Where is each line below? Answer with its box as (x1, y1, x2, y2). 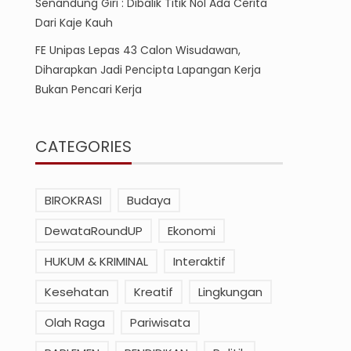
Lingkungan (198, 284, 263, 301)
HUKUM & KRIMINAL (45, 253, 149, 270)
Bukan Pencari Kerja (35, 81, 143, 98)
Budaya (127, 192, 172, 209)
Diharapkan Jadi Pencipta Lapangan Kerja (35, 62, 262, 78)
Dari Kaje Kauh (35, 15, 114, 31)
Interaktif (173, 253, 226, 270)
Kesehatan (45, 284, 110, 301)
